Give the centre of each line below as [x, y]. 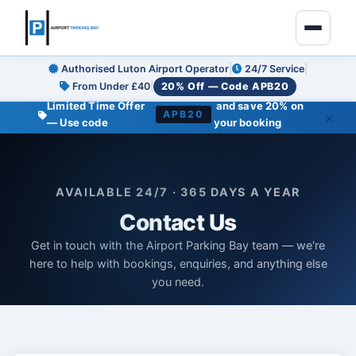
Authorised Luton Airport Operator [145, 69]
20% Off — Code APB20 [225, 86]
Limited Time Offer [96, 106]
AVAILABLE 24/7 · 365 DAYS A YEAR [178, 192]
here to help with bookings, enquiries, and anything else [178, 263]
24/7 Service [275, 69]
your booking [248, 122]
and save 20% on [258, 106]
